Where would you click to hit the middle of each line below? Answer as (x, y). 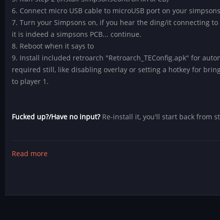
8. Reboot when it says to (53, 46)
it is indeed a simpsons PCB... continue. (77, 34)
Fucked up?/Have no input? (56, 117)
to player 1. (30, 82)
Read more (30, 154)
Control (60, 201)
